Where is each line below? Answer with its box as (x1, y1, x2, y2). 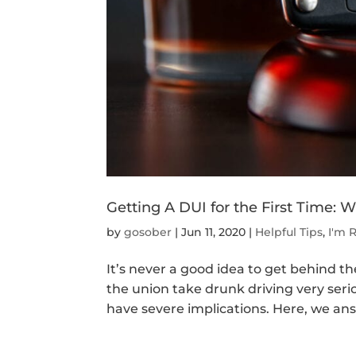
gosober (124, 224, 172, 239)
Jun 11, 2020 (181, 224, 246, 239)
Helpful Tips (255, 224, 323, 239)
